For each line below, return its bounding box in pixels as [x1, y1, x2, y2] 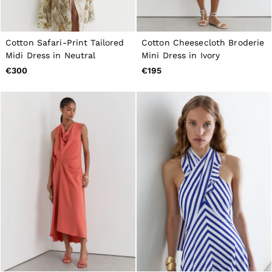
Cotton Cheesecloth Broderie [141, 38, 265, 48]
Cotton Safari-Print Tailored [5, 38, 124, 48]
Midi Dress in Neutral [5, 50, 96, 61]
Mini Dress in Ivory [141, 50, 220, 61]
